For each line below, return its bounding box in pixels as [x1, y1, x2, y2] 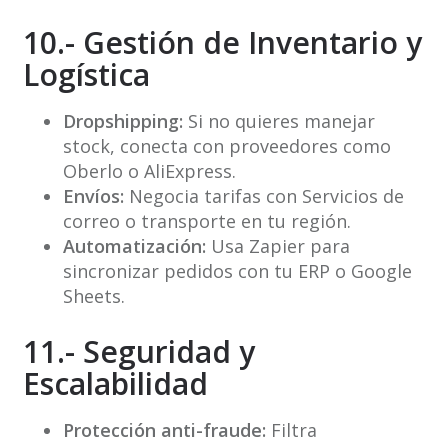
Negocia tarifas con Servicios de [123, 184, 404, 209]
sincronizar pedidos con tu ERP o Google [62, 259, 412, 284]
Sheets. [62, 284, 125, 309]
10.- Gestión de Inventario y [22, 22, 422, 64]
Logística [22, 54, 150, 96]
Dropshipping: [62, 109, 183, 134]
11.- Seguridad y [22, 331, 255, 373]
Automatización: [62, 234, 206, 259]
